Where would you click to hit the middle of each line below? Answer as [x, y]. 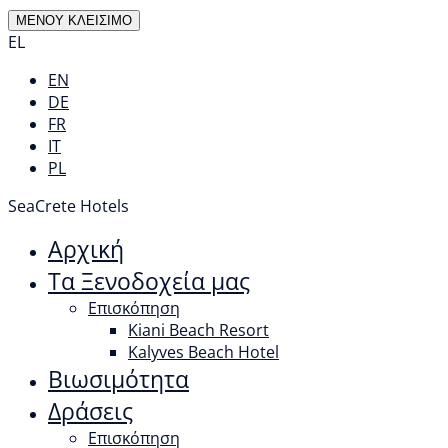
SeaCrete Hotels [68, 206]
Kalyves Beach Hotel [203, 352]
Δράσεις [90, 411]
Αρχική [86, 249]
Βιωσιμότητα [118, 379]
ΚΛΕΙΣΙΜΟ [100, 20]
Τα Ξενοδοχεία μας [149, 281]
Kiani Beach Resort [198, 330]
